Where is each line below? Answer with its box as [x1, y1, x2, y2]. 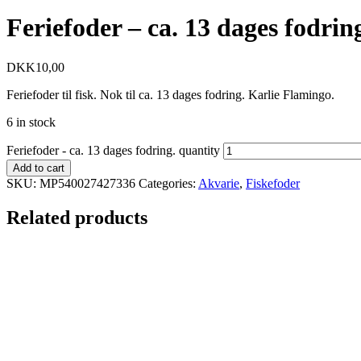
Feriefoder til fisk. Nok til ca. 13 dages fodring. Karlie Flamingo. [6, 87, 334, 102]
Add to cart [13, 161, 64, 174]
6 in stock [6, 114, 56, 129]
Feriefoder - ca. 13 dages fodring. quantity [6, 143, 220, 157]
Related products [6, 206, 147, 228]
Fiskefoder [246, 176, 300, 190]
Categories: [139, 176, 198, 190]
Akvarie [198, 176, 239, 190]
